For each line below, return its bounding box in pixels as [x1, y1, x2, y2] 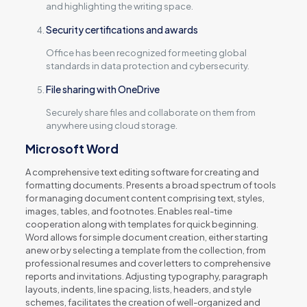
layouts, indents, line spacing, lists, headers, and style [25, 284, 251, 295]
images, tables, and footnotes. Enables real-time [25, 206, 232, 217]
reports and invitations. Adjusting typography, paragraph [25, 271, 268, 282]
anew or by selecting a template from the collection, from [25, 245, 266, 256]
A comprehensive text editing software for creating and [25, 167, 259, 177]
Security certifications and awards [45, 23, 198, 36]
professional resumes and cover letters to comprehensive [25, 258, 271, 269]
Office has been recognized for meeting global [45, 47, 247, 58]
